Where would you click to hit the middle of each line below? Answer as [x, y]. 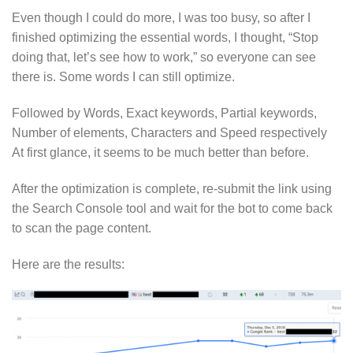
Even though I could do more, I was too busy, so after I [161, 18]
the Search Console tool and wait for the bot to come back [172, 208]
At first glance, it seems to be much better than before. [160, 153]
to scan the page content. [82, 228]
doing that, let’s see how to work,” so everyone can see [164, 58]
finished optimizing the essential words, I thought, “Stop [165, 38]
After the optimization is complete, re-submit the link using [172, 188]
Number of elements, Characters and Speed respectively [169, 133]
